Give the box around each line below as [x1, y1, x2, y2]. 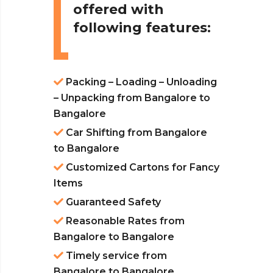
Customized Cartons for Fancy [63, 161, 219, 174]
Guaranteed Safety [63, 196, 161, 208]
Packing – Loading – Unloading [63, 76, 217, 88]
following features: [73, 19, 211, 37]
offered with [73, 1, 164, 18]
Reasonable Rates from [63, 215, 185, 227]
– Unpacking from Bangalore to [54, 92, 210, 104]
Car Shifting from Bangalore [63, 127, 207, 139]
